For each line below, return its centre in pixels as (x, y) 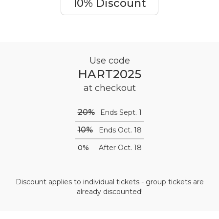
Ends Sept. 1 (121, 112)
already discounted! (109, 192)
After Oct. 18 (120, 148)
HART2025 (109, 74)
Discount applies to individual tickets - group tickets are (109, 182)
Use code (109, 61)
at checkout (109, 88)
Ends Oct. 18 (120, 130)
